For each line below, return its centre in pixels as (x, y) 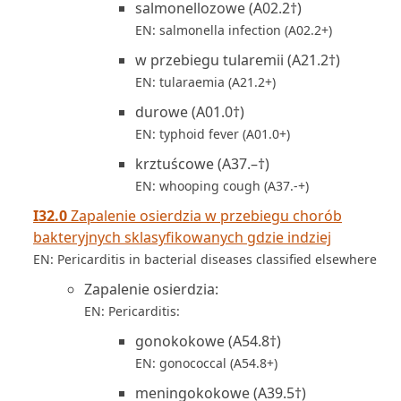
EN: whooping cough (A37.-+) (222, 186)
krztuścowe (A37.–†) (202, 164)
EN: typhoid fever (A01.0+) (213, 134)
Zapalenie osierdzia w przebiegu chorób (205, 216)
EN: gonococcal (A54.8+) (206, 363)
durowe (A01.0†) (190, 112)
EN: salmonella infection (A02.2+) (234, 30)
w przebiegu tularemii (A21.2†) (238, 60)
